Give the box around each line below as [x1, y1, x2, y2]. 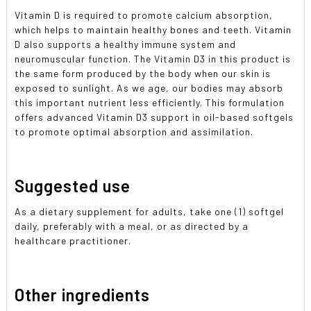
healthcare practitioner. [15, 234, 132, 246]
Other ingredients [15, 284, 151, 305]
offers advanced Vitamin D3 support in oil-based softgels [15, 111, 294, 123]
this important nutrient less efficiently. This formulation [15, 96, 285, 108]
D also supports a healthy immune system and [15, 38, 237, 50]
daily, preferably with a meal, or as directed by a [15, 219, 249, 232]
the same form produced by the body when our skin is [15, 67, 271, 79]
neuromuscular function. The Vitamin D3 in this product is [15, 53, 292, 65]
